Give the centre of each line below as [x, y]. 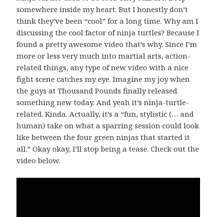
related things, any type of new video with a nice [103, 67]
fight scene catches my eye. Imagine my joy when [103, 79]
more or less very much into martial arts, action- [104, 55]
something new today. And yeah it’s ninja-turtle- [103, 102]
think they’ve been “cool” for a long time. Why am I [108, 21]
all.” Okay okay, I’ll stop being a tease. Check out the [108, 148]
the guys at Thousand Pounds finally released [97, 90]
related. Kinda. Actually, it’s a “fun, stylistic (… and [105, 114]
